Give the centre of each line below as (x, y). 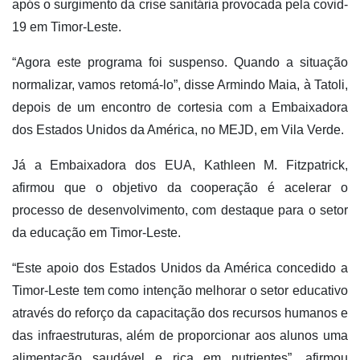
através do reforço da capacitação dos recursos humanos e (180, 313)
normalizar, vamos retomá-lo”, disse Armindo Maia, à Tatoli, (180, 85)
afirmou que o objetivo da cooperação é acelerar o (180, 188)
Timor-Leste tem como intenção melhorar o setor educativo (180, 291)
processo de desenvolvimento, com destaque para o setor (180, 211)
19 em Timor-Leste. (67, 27)
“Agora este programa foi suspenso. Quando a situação (180, 63)
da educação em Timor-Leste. (96, 233)
